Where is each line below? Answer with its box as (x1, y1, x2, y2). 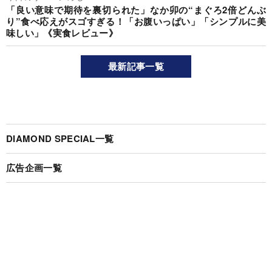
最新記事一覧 (108, 59, 164, 73)
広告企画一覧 (6, 161, 62, 175)
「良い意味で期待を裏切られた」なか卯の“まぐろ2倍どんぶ (6, 2, 266, 16)
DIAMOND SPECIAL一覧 (6, 132, 114, 146)
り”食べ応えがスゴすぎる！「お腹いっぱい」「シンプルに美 (6, 14, 266, 28)
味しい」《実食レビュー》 (6, 25, 118, 39)
